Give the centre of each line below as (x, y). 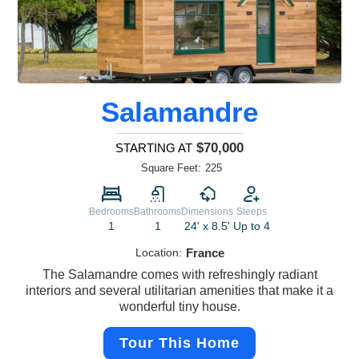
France (205, 253)
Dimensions (207, 212)
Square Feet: (171, 168)
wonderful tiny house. (179, 307)
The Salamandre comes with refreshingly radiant (179, 275)
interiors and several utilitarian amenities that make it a (179, 291)
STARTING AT (154, 148)
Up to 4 (252, 226)
